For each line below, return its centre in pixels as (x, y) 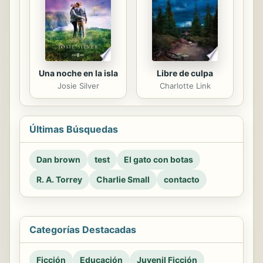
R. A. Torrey (59, 180)
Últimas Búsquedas (74, 129)
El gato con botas (159, 160)
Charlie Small (123, 180)
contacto (182, 180)
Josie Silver (78, 86)
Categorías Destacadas (83, 230)
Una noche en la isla (78, 73)
